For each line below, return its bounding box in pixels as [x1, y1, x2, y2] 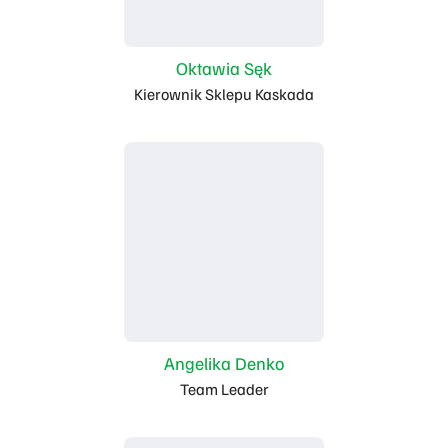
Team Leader [179, 379, 269, 399]
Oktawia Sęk [176, 57, 272, 79]
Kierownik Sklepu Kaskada [134, 84, 314, 104]
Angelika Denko [164, 352, 284, 374]
